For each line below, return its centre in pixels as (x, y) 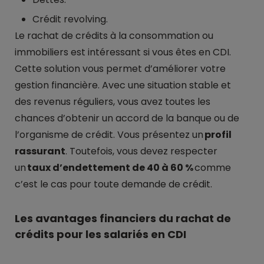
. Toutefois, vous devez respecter (141, 151)
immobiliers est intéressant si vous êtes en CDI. (123, 52)
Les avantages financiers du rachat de (123, 218)
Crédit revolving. (70, 19)
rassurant (40, 151)
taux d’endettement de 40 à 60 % (110, 168)
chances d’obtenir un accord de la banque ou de (127, 118)
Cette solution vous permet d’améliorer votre (120, 69)
